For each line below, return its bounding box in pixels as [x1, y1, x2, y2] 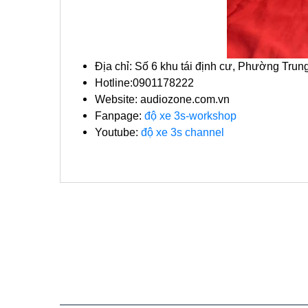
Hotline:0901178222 [95, 77, 194, 89]
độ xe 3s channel [141, 126, 224, 139]
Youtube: [95, 126, 141, 139]
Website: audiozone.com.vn [95, 93, 230, 106]
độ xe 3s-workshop [144, 110, 236, 122]
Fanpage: [95, 110, 144, 122]
